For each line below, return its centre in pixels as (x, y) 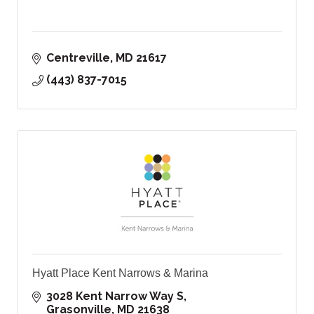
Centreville (78, 58)
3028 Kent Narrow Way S (115, 296)
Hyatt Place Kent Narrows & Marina (120, 273)
